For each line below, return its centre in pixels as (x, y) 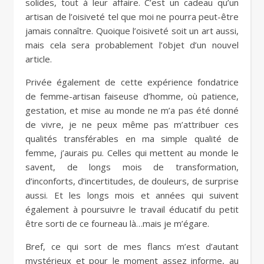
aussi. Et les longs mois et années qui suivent (132, 195)
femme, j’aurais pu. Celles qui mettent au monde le (132, 153)
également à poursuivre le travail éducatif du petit (132, 209)
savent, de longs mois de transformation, (132, 167)
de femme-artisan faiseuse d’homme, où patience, (132, 96)
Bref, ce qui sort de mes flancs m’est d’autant (132, 247)
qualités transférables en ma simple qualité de (132, 139)
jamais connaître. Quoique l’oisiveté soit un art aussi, (132, 31)
